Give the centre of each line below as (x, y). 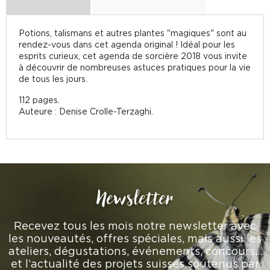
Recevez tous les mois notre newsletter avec (135, 226)
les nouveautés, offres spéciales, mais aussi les (135, 238)
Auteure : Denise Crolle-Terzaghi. (86, 111)
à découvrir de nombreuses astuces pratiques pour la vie (135, 67)
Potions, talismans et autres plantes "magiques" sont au (133, 33)
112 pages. (39, 100)
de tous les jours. (53, 79)
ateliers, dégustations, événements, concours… (135, 251)
